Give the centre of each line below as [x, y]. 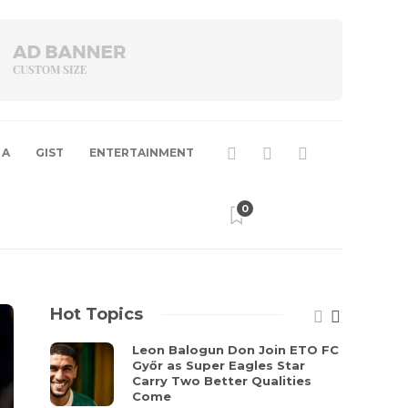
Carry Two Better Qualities [222, 381]
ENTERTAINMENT [142, 153]
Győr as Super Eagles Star [219, 365]
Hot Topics [97, 314]
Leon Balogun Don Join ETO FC [236, 350]
